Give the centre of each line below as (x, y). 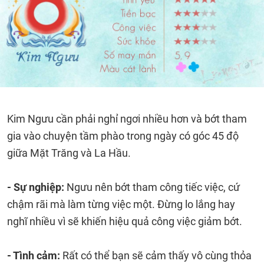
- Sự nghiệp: (37, 187)
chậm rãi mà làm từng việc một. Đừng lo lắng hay (121, 204)
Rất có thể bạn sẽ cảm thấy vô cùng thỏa (156, 255)
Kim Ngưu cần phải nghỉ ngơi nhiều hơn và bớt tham (127, 119)
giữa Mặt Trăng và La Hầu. (69, 153)
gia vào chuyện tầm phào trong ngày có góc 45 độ (123, 136)
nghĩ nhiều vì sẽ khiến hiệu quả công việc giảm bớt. (125, 221)
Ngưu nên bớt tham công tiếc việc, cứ (153, 187)
